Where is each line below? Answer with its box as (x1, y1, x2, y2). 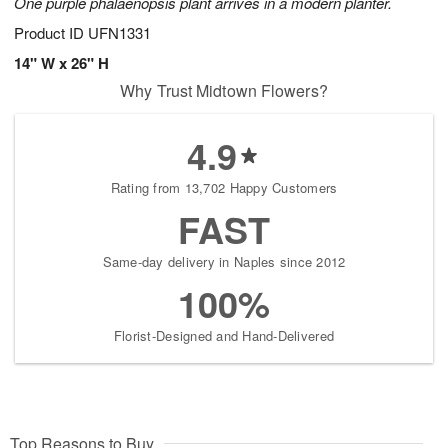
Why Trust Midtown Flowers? (120, 79, 328, 103)
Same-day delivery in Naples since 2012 (102, 252, 346, 272)
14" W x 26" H (14, 52, 109, 75)
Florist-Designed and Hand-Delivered (113, 326, 335, 346)
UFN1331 (88, 22, 151, 44)
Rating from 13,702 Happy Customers (110, 178, 338, 198)
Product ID (14, 22, 88, 44)
